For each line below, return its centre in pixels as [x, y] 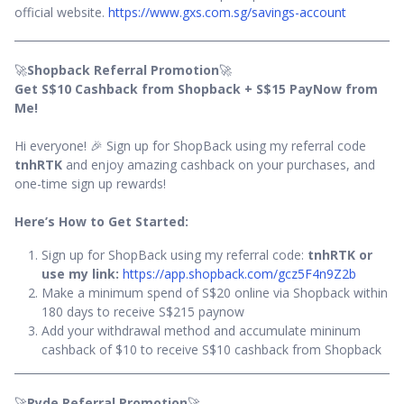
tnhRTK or [340, 255]
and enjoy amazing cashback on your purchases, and [219, 165]
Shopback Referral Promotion [123, 70]
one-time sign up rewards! [90, 184]
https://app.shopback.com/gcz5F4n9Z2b [239, 274]
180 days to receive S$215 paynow [143, 312]
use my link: [82, 274]
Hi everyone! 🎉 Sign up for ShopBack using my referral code [190, 146]
